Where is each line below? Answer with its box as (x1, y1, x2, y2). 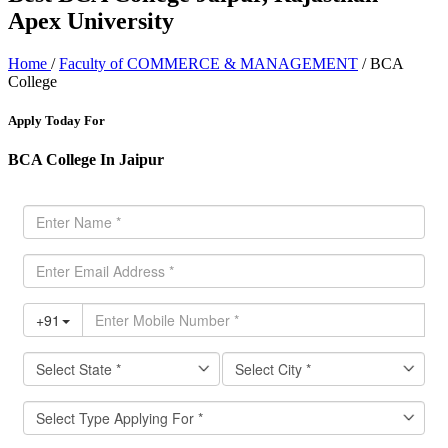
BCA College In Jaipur (8, 151, 164, 169)
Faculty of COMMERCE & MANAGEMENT (59, 54, 358, 72)
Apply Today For (8, 113, 105, 129)
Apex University (8, 7, 174, 34)
